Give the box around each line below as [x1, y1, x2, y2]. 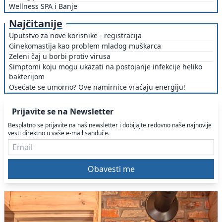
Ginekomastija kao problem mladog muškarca [9, 41, 161, 51]
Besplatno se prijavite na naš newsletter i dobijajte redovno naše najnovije [8, 121, 212, 130]
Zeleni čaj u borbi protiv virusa [9, 52, 111, 61]
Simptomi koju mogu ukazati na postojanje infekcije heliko [9, 62, 202, 72]
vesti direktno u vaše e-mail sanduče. [66, 129, 110, 138]
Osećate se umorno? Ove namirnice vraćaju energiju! [9, 82, 185, 92]
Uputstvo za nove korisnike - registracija [9, 31, 142, 41]
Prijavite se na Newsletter [12, 106, 113, 117]
